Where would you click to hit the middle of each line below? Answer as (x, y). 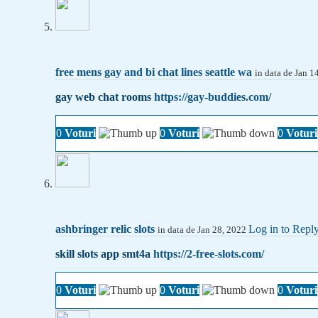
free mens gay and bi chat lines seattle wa (154, 72)
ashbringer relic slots (105, 229)
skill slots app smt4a (104, 254)
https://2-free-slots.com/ (209, 254)
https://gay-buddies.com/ (213, 97)
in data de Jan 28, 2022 (203, 230)
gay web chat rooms (105, 97)
